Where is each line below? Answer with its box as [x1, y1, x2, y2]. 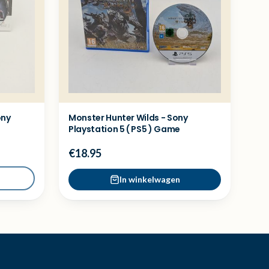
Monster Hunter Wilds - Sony [68, 112, 188, 124]
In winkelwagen [119, 174, 180, 184]
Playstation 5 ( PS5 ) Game [68, 123, 180, 135]
